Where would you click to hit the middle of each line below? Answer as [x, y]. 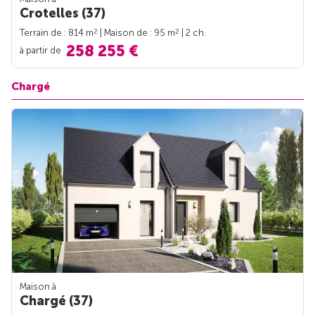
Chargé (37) [56, 301]
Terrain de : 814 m [57, 33]
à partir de [41, 50]
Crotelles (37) [63, 14]
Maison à [38, 286]
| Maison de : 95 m [136, 33]
